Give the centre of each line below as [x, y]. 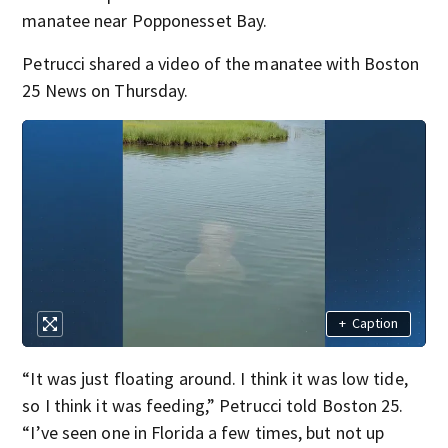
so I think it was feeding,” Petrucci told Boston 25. [213, 405]
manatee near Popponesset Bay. [145, 20]
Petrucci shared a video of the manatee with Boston [221, 63]
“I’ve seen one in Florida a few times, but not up [203, 432]
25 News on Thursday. [105, 90]
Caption [374, 323]
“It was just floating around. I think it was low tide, [215, 378]
